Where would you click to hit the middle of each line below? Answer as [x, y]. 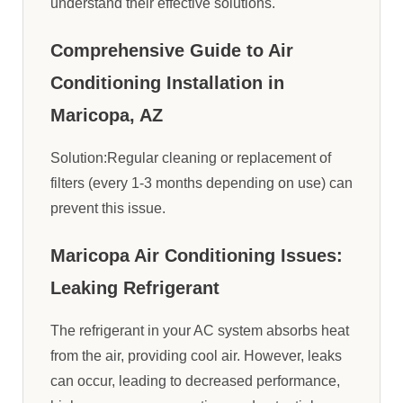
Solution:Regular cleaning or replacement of [191, 158]
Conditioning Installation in [167, 83]
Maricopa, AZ [107, 115]
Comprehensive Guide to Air [172, 50]
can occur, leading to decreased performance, [195, 381]
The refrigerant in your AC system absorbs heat [200, 331]
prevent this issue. [108, 208]
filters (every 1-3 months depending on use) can [201, 183]
